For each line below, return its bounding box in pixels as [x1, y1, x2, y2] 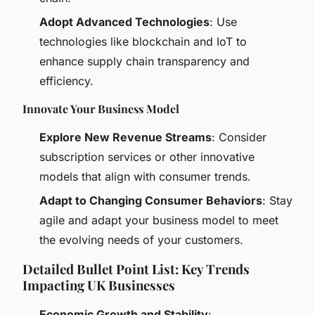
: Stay [262, 193, 292, 208]
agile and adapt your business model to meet [39, 213, 278, 228]
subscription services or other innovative [39, 149, 255, 164]
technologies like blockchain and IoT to [39, 34, 247, 49]
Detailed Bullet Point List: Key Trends [22, 260, 250, 278]
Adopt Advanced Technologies [39, 14, 210, 29]
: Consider [212, 129, 266, 144]
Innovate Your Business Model [22, 101, 179, 116]
